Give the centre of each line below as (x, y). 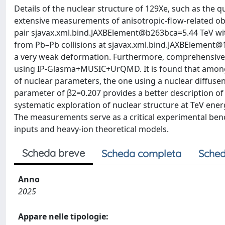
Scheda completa (141, 153)
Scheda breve (53, 153)
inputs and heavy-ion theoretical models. (91, 129)
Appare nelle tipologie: (63, 216)
